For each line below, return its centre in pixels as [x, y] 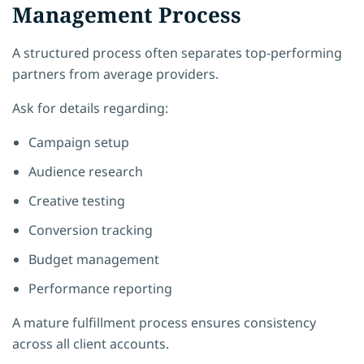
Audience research [86, 171]
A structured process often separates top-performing [177, 52]
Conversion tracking [91, 230]
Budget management [94, 259]
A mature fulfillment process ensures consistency [164, 322]
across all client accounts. [91, 343]
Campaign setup [79, 142]
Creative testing [77, 200]
